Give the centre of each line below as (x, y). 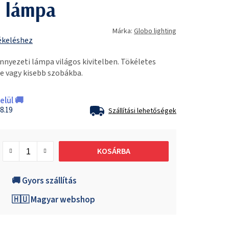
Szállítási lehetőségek (142, 111)
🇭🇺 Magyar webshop (53, 200)
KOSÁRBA (113, 151)
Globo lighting (155, 31)
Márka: (123, 31)
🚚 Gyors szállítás (44, 181)
